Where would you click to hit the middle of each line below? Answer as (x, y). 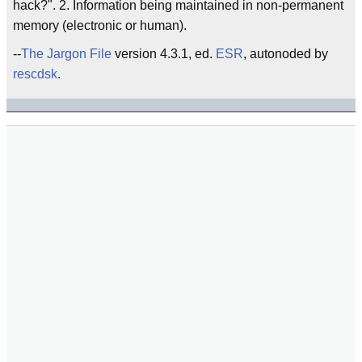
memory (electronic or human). (100, 25)
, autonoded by (286, 53)
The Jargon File (66, 53)
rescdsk (35, 74)
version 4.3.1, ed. (164, 53)
